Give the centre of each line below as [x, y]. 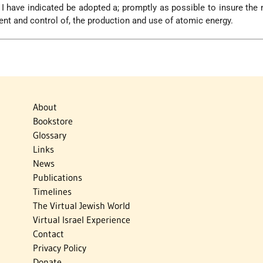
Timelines [52, 192]
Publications [57, 178]
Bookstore [53, 121]
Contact [48, 234]
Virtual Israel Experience [81, 220]
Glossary [49, 135]
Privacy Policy [59, 248]
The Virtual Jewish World [81, 206]
